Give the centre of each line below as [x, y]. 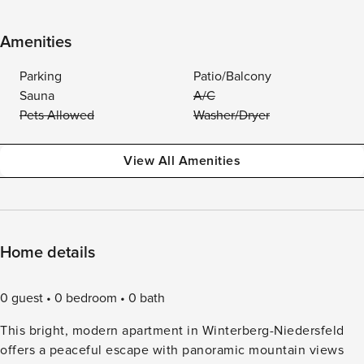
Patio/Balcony [232, 76]
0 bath [147, 298]
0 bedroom [86, 298]
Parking [41, 76]
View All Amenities [182, 161]
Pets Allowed [57, 115]
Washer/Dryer [232, 115]
